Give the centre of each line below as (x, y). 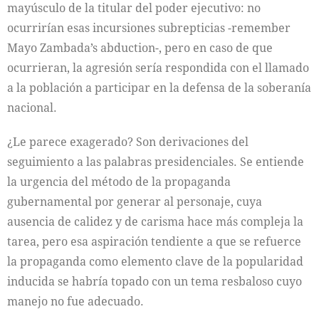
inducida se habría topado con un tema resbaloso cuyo (155, 282)
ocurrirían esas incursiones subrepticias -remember (149, 28)
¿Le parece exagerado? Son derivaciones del (128, 142)
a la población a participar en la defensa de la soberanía (159, 88)
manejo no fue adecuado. (75, 302)
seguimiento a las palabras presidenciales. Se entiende (156, 162)
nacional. (32, 108)
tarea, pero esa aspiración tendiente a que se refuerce (154, 242)
